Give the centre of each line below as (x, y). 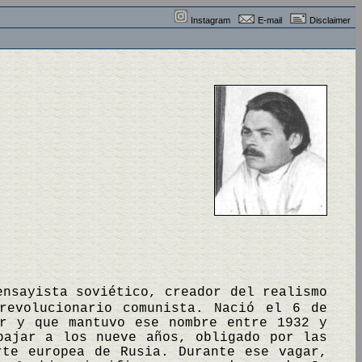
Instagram (210, 20)
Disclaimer (330, 20)
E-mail (270, 20)
